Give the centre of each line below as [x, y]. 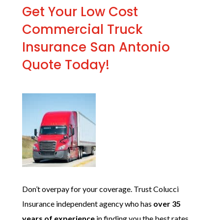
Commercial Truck [82, 29]
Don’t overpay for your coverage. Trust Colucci [100, 189]
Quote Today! [66, 65]
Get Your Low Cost [80, 12]
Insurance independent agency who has [87, 204]
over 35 [167, 204]
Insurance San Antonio [96, 47]
